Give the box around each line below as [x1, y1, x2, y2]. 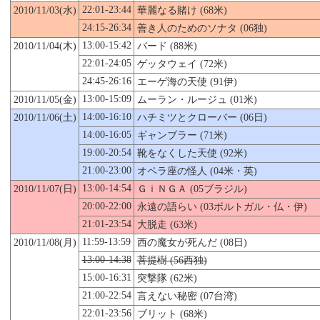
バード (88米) [136, 40, 197, 51]
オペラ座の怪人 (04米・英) [136, 165, 257, 176]
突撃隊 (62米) [136, 272, 197, 284]
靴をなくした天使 [136, 147, 217, 159]
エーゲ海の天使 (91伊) [136, 76, 237, 87]
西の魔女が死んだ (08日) [136, 236, 247, 248]
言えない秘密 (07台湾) [136, 290, 237, 301]
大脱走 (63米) [136, 219, 197, 230]
